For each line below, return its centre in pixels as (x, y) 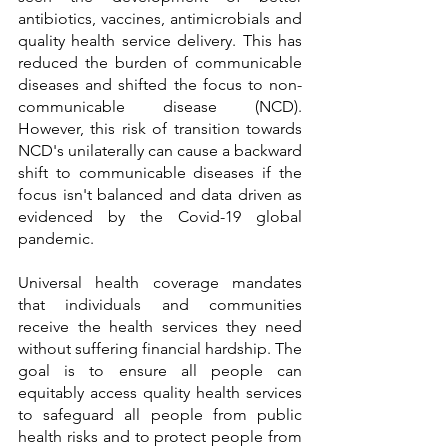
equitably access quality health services (160, 393)
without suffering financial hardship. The (160, 349)
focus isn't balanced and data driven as (160, 195)
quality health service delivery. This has (160, 41)
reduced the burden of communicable (160, 63)
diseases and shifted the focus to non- (160, 85)
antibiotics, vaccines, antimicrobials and (160, 19)
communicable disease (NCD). (160, 107)
